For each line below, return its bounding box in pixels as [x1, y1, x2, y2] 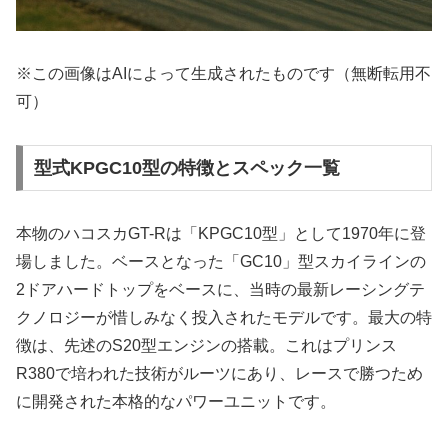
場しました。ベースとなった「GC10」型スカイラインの [16, 252, 426, 270]
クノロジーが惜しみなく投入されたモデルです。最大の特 [16, 308, 432, 326]
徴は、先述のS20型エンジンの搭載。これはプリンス [16, 336, 397, 354]
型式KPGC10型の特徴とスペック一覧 [33, 157, 340, 178]
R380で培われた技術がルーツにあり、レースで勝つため [16, 364, 423, 382]
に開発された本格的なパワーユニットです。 [16, 392, 336, 410]
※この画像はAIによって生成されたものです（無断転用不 [16, 65, 431, 83]
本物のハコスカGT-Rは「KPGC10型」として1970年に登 [16, 224, 426, 242]
